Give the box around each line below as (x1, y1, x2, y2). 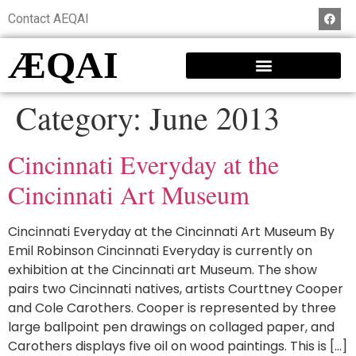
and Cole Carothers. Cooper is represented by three (8, 299, 336, 317)
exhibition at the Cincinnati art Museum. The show (8, 261, 317, 279)
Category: (16, 96, 149, 138)
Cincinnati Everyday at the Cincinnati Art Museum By (8, 222, 335, 241)
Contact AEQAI (8, 11, 89, 26)
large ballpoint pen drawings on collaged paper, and (8, 318, 335, 336)
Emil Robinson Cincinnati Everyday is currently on (8, 242, 312, 260)
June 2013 (149, 96, 280, 138)
